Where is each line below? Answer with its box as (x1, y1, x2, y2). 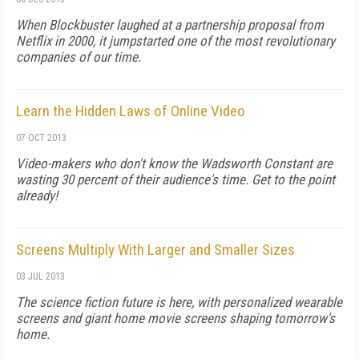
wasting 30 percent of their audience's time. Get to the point (16, 171, 335, 188)
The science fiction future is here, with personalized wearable (16, 294, 342, 310)
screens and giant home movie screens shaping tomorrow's (16, 310, 335, 326)
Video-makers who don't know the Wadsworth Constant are (16, 155, 333, 171)
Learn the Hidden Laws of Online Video (16, 102, 245, 120)
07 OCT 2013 (16, 132, 67, 143)
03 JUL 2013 (16, 271, 65, 282)
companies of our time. (16, 49, 141, 65)
